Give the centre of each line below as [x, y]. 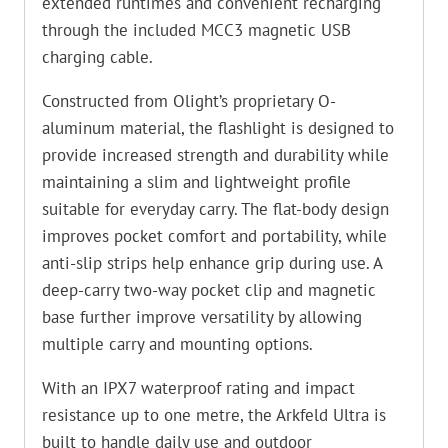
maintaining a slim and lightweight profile [196, 181]
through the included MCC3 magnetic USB [196, 29]
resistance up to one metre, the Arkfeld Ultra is [214, 414]
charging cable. [97, 56]
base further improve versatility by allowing [202, 316]
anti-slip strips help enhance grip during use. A [212, 262]
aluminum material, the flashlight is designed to [218, 127]
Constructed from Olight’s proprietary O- [189, 100]
